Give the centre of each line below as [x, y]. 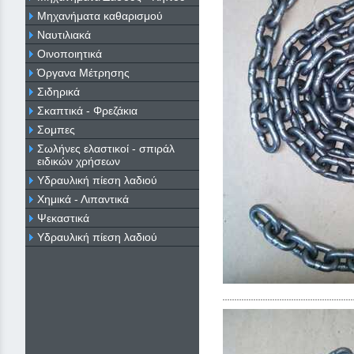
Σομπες [56, 129]
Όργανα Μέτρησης [83, 72]
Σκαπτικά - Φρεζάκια [87, 110]
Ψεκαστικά [63, 218]
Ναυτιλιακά [64, 34]
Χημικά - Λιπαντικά [83, 199]
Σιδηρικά [58, 91]
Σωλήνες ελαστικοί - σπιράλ [106, 148]
